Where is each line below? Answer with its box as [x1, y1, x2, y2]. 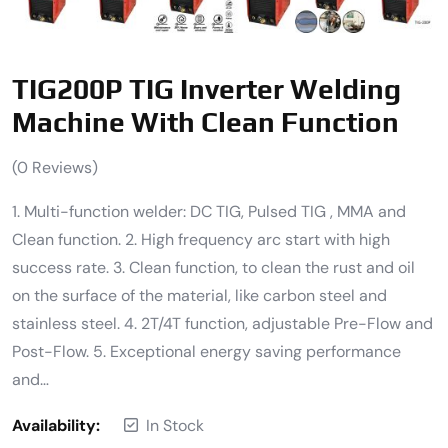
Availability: [12, 414, 100, 436]
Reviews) [28, 156, 98, 178]
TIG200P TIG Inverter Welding [12, 72, 401, 105]
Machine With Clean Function [12, 105, 399, 138]
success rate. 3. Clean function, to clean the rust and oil [12, 256, 415, 278]
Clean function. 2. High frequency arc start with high [12, 228, 390, 250]
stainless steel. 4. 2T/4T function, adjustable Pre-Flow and [12, 312, 433, 334]
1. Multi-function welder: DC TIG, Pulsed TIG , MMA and [12, 200, 406, 222]
